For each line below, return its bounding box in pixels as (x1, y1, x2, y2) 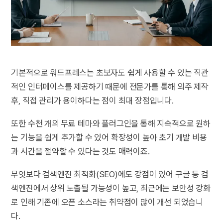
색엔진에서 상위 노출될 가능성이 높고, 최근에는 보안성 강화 (11, 183, 211, 193)
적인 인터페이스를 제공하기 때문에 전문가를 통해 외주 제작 (11, 81, 209, 92)
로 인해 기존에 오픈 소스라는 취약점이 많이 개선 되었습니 (11, 197, 204, 207)
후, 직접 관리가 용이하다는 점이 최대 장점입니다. (11, 95, 176, 106)
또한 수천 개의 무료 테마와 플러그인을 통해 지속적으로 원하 (11, 118, 211, 128)
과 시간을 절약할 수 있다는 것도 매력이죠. (11, 146, 150, 156)
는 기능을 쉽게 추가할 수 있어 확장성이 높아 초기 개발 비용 (11, 132, 207, 142)
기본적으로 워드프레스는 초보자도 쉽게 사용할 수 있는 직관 (11, 67, 209, 78)
